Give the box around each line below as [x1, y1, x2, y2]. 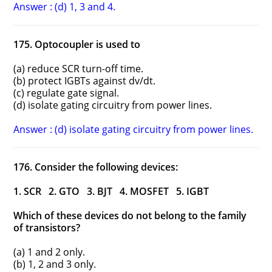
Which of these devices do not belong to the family [13, 209, 247, 223]
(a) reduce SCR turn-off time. [13, 62, 144, 76]
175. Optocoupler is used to [13, 38, 141, 52]
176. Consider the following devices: [13, 160, 178, 174]
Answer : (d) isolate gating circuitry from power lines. [13, 123, 254, 137]
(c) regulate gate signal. [13, 86, 120, 100]
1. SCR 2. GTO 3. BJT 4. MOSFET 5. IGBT [13, 185, 209, 199]
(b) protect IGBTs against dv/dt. [13, 74, 156, 88]
